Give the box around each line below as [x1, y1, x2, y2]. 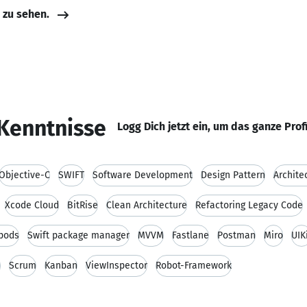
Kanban [45, 260, 77, 271]
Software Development [93, 169, 193, 181]
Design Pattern [201, 169, 265, 181]
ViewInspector [86, 260, 147, 271]
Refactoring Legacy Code [195, 199, 303, 211]
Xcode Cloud [5, 199, 59, 211]
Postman [217, 230, 256, 241]
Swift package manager [27, 230, 130, 241]
